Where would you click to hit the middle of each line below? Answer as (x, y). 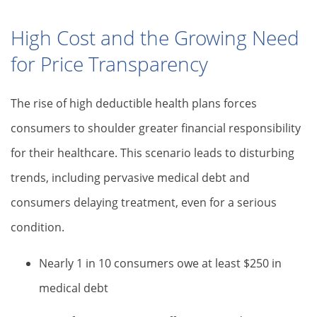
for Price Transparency (109, 64)
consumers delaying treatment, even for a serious (144, 202)
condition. (38, 227)
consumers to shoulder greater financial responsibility (156, 128)
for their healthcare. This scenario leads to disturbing (152, 153)
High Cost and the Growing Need (155, 38)
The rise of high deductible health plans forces (134, 103)
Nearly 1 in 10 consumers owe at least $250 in (160, 263)
